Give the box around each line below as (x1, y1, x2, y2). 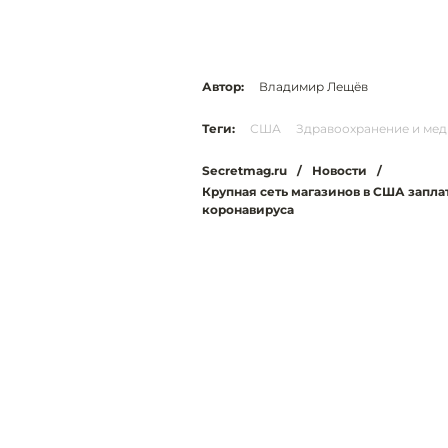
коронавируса (202, 202, 294, 218)
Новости (312, 163, 367, 179)
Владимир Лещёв (259, 79, 368, 95)
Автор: (202, 79, 244, 95)
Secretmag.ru (202, 163, 287, 179)
